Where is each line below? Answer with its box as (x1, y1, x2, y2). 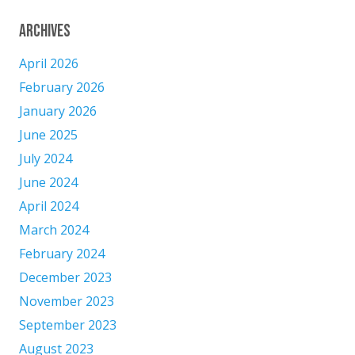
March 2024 (19, 220, 89, 239)
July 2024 (19, 149, 72, 167)
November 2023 (19, 292, 114, 310)
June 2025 (19, 125, 78, 143)
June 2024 (19, 173, 78, 191)
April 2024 (19, 197, 78, 215)
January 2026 (19, 101, 97, 120)
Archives (19, 20, 71, 42)
